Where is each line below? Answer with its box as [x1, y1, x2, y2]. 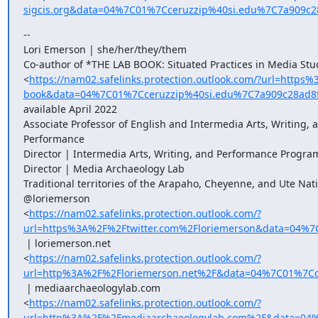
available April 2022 [23, 102, 117, 116]
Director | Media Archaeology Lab [23, 162, 185, 175]
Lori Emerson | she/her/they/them [23, 43, 187, 56]
